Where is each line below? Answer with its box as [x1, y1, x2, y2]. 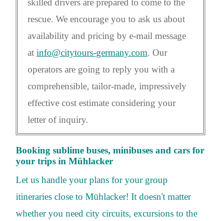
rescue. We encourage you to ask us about [28, 14, 185, 25]
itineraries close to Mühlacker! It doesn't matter [16, 191, 191, 202]
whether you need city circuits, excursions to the [16, 208, 197, 219]
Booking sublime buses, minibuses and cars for [16, 145, 204, 156]
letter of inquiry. [28, 114, 88, 125]
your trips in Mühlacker [16, 156, 113, 167]
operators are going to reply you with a [28, 64, 175, 75]
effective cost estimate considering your [28, 98, 176, 109]
